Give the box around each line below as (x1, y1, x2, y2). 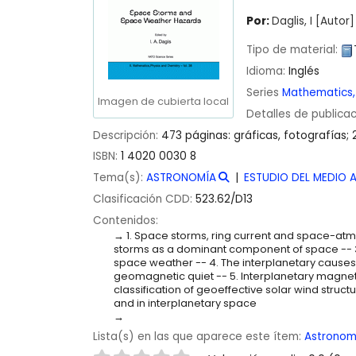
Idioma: (246, 64, 288, 79)
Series (246, 84, 282, 100)
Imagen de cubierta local (98, 94, 229, 108)
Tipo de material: (246, 42, 341, 58)
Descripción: (93, 127, 161, 143)
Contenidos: (93, 212, 158, 228)
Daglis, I (272, 14, 313, 29)
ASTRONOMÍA (146, 170, 216, 186)
